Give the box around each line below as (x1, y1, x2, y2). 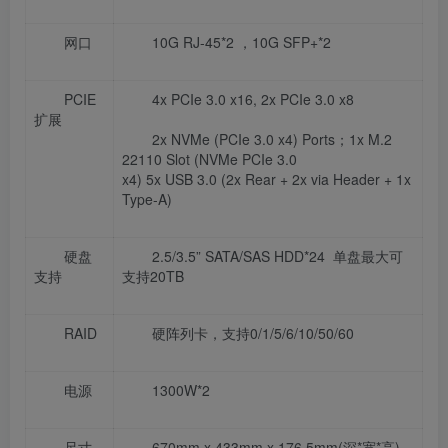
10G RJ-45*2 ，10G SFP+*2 (152, 31, 331, 52)
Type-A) (122, 188, 172, 209)
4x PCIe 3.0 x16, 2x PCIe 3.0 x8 (152, 88, 354, 109)
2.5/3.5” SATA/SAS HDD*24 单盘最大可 (152, 245, 403, 266)
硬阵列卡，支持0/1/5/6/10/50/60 (152, 322, 354, 343)
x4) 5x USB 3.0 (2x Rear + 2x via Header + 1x (122, 168, 411, 189)
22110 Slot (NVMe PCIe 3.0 (122, 148, 297, 169)
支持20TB (122, 265, 184, 286)
